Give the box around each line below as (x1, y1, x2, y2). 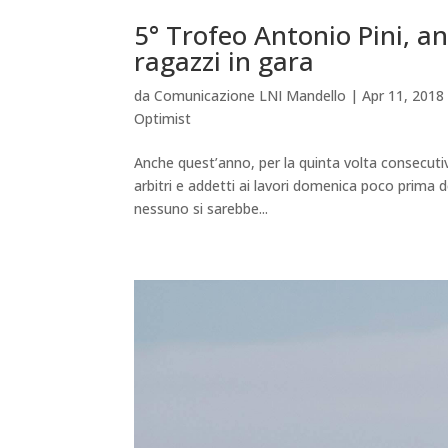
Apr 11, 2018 (362, 86, 445, 106)
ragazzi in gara (134, 43, 315, 80)
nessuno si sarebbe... (134, 199, 269, 219)
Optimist (134, 109, 192, 129)
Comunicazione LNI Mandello (154, 86, 347, 106)
